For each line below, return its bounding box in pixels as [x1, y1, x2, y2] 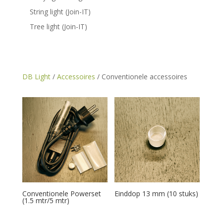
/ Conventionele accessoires [95, 72, 187, 82]
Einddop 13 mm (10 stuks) [114, 189, 199, 199]
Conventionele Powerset [22, 189, 101, 199]
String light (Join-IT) [29, 7, 91, 16]
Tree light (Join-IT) [29, 22, 87, 31]
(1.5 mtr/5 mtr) [22, 196, 69, 206]
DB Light [22, 72, 51, 82]
